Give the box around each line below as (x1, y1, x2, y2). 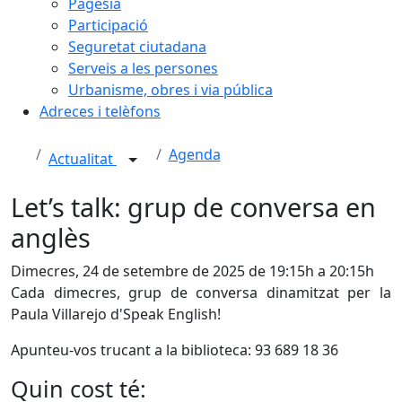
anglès (11, 220, 91, 255)
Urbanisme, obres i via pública (68, 80, 273, 100)
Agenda (168, 144, 221, 164)
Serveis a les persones (68, 58, 218, 78)
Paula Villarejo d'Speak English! (11, 304, 221, 324)
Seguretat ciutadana (68, 37, 206, 57)
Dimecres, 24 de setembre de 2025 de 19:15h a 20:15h (11, 261, 374, 281)
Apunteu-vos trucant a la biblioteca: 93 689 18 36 (11, 340, 338, 360)
